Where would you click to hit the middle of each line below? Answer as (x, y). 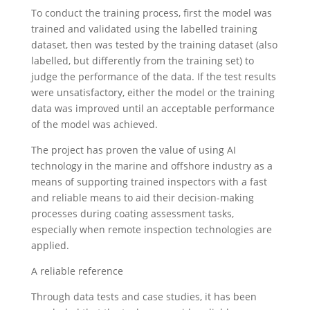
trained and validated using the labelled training (144, 29)
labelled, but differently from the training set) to (142, 61)
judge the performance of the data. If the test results (153, 77)
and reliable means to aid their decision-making (142, 198)
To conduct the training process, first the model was (151, 13)
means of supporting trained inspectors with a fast (149, 182)
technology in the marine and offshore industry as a (152, 166)
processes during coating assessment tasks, (132, 214)
